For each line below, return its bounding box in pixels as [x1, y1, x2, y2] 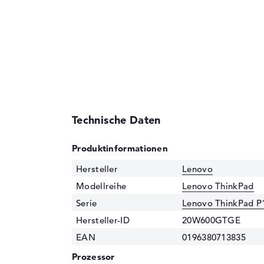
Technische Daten [72, 113, 161, 127]
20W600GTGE [182, 214, 240, 226]
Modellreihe [76, 180, 127, 192]
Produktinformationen [72, 142, 168, 154]
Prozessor [72, 250, 115, 262]
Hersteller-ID [76, 214, 130, 226]
